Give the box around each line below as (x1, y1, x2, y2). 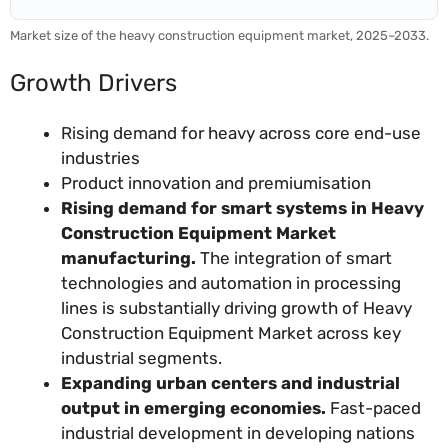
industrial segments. (61, 347, 222, 368)
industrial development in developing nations (61, 422, 415, 443)
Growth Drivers (10, 68, 177, 97)
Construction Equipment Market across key (61, 322, 401, 343)
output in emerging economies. (61, 397, 326, 418)
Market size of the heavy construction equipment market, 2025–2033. (10, 28, 429, 44)
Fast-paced (326, 397, 421, 418)
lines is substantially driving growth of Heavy (61, 297, 412, 318)
